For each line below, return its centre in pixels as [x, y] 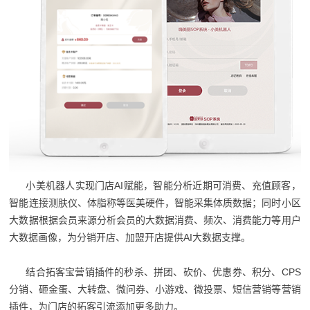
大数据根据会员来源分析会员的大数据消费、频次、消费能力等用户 [155, 220]
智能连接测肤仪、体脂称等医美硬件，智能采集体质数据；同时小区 [155, 202]
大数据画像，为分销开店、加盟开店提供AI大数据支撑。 [130, 237]
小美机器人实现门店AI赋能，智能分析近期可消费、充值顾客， [163, 185]
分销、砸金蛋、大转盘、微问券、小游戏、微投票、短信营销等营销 [155, 289]
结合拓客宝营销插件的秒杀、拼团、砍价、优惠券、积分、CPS [163, 272]
